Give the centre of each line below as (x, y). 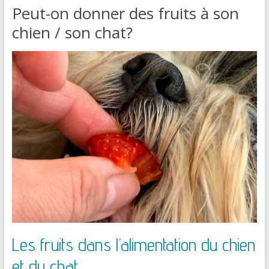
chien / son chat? (72, 32)
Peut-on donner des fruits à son (125, 13)
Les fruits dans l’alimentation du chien (133, 244)
